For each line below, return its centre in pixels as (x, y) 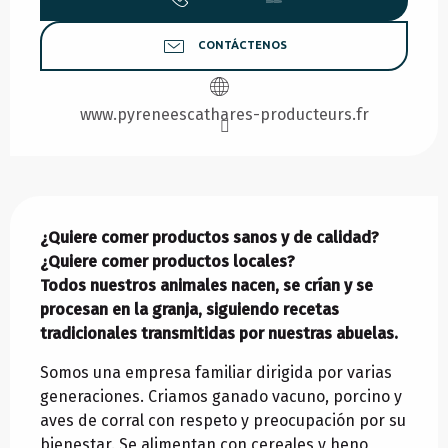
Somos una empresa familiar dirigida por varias (216, 373)
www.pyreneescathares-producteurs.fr (224, 115)
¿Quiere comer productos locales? (167, 262)
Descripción (65, 208)
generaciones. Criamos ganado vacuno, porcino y (221, 397)
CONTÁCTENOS (242, 45)
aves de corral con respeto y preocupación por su (223, 421)
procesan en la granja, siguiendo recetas (189, 310)
